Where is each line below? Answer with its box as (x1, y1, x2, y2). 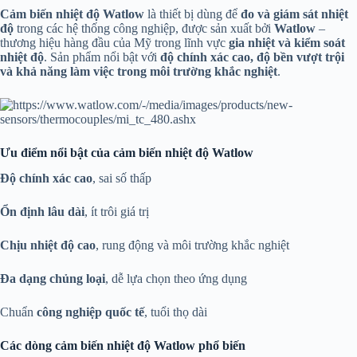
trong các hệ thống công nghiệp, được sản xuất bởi (14, 21, 274, 35)
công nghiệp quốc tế (37, 305, 144, 320)
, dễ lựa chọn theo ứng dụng (105, 272, 247, 286)
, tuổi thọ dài (144, 305, 207, 320)
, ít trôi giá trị (84, 205, 149, 219)
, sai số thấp (92, 171, 151, 186)
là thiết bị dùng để (144, 6, 241, 21)
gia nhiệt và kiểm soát (229, 35, 345, 49)
